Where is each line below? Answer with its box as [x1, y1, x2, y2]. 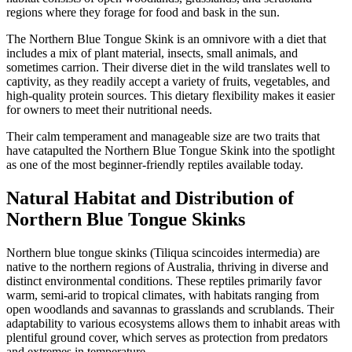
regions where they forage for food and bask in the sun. [6, 5, 280, 19]
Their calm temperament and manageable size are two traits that [6, 130, 320, 143]
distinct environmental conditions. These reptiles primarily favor [6, 273, 321, 288]
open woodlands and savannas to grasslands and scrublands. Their [6, 302, 334, 316]
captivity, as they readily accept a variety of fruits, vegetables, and [6, 75, 330, 88]
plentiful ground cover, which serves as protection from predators [6, 330, 328, 344]
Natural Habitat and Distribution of [6, 187, 294, 208]
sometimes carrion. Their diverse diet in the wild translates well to [6, 60, 330, 74]
